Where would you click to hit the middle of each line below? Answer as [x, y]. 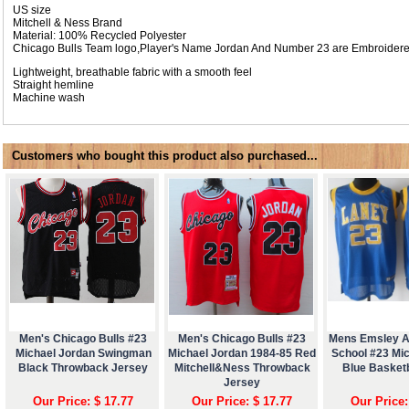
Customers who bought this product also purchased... [165, 155]
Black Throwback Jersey [83, 367]
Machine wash [49, 97]
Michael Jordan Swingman [83, 353]
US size [32, 10]
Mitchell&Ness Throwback [242, 367]
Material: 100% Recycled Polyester [100, 35]
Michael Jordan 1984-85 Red [242, 353]
